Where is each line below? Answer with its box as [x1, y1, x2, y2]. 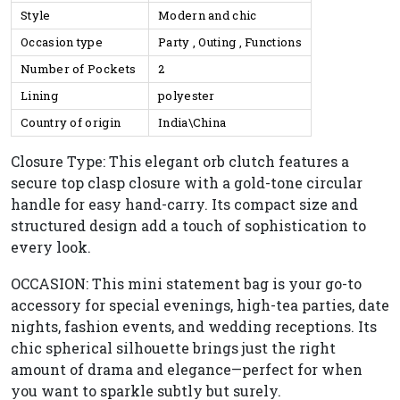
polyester [158, 87, 218, 104]
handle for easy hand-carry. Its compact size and [11, 195, 358, 213]
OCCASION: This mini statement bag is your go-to [11, 274, 362, 293]
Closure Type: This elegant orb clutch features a [11, 152, 349, 171]
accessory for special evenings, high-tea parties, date [11, 296, 389, 314]
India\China [158, 114, 227, 130]
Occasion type [21, 34, 106, 50]
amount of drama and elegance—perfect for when [11, 360, 362, 379]
